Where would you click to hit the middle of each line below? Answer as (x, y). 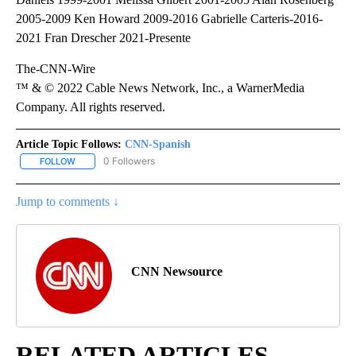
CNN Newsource (177, 272)
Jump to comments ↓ (68, 202)
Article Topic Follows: (69, 144)
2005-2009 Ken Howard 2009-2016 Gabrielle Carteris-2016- (169, 18)
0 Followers (129, 161)
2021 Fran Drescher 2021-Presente (103, 37)
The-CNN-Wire (56, 68)
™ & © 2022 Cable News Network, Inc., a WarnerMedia (160, 87)
